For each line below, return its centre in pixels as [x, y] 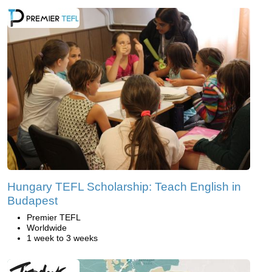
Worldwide [47, 227]
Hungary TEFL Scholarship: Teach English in [124, 186]
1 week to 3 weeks [62, 238]
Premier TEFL [54, 217]
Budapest [32, 200]
